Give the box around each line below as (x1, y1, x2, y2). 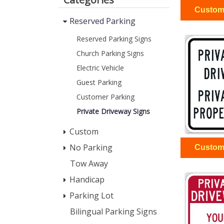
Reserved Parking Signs (76, 34, 151, 43)
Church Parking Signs (76, 48, 144, 58)
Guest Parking (76, 77, 121, 87)
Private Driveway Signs (76, 106, 150, 116)
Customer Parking (76, 92, 134, 101)
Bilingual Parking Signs (70, 206, 157, 217)
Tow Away (70, 158, 108, 169)
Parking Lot (69, 190, 113, 201)
